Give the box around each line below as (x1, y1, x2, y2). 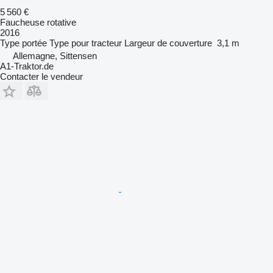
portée (22, 37, 47, 48)
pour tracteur (71, 37, 122, 48)
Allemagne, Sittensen (13, 50, 97, 61)
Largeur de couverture (124, 37, 212, 48)
